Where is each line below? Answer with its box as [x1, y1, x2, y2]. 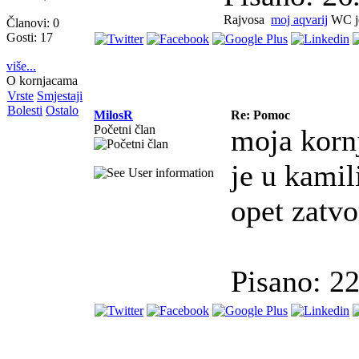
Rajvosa [224, 13, 268, 27]
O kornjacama [6, 74, 78, 87]
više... [6, 59, 36, 73]
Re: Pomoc [231, 108, 290, 123]
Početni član [94, 123, 155, 137]
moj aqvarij [271, 13, 328, 27]
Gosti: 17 [6, 30, 53, 44]
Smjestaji [37, 89, 83, 103]
